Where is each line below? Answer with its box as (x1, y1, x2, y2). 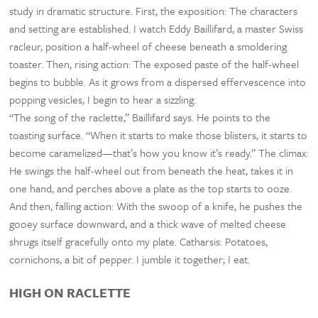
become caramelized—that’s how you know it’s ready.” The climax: (9, 145, 309, 160)
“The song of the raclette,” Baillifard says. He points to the (9, 109, 271, 125)
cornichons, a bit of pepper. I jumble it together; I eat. (9, 251, 251, 267)
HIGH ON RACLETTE (9, 283, 131, 302)
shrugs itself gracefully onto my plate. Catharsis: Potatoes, (9, 234, 268, 249)
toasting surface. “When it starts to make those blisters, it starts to (9, 127, 308, 143)
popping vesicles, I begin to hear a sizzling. (9, 92, 197, 107)
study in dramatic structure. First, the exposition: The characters (9, 3, 298, 18)
